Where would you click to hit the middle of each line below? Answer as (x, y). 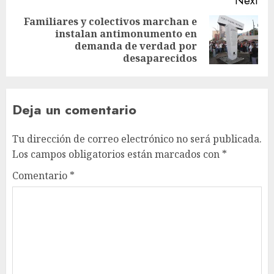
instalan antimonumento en (126, 34)
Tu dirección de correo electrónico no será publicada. (137, 139)
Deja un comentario (74, 110)
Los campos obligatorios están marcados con (117, 154)
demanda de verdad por (136, 46)
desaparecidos (160, 58)
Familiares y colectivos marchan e (110, 22)
